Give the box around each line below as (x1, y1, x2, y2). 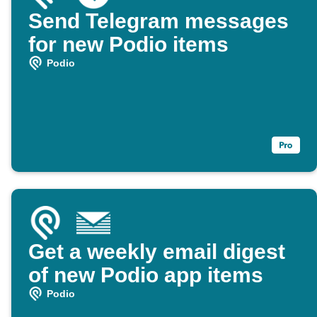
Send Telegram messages (28, 9, 289, 33)
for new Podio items (28, 33, 229, 57)
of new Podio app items (28, 263, 263, 287)
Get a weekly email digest (28, 240, 285, 264)
